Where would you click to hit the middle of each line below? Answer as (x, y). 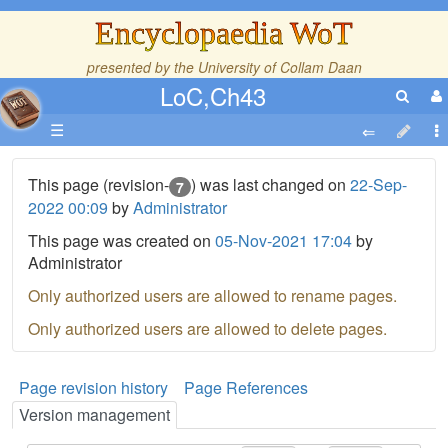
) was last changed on (270, 184)
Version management (94, 414)
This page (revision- (98, 184)
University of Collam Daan (279, 67)
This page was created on (121, 240)
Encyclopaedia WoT (224, 33)
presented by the (142, 67)
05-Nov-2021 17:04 (283, 240)
